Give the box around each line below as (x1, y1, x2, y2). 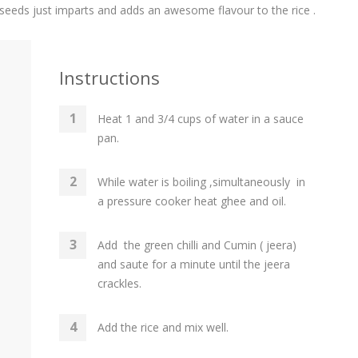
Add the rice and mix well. (97, 320, 229, 335)
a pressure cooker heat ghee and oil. (97, 193, 286, 209)
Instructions (59, 66, 160, 89)
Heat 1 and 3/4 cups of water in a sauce (97, 111, 304, 126)
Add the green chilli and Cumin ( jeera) (97, 237, 296, 253)
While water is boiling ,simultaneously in (97, 174, 305, 189)
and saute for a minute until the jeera (97, 257, 290, 272)
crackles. (97, 276, 141, 291)
